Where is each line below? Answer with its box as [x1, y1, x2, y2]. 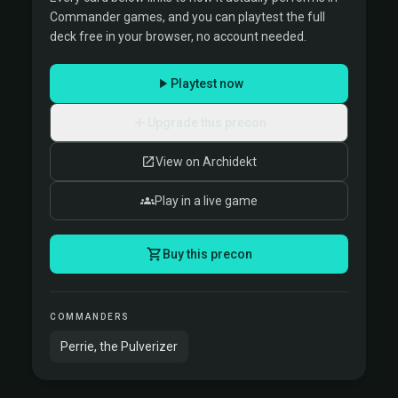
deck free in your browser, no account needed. [50, 29, 306, 44]
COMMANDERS [50, 312, 130, 322]
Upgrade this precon [147, 115, 267, 130]
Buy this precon [162, 246, 252, 261]
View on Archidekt [155, 154, 257, 169]
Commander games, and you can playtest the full [50, 10, 325, 24]
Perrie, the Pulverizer [60, 338, 178, 354]
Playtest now [171, 76, 243, 91]
